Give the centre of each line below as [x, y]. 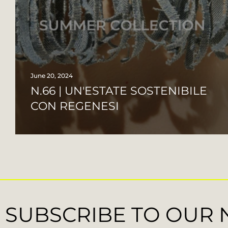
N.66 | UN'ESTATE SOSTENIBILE [119, 91]
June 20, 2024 [52, 76]
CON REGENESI [75, 106]
